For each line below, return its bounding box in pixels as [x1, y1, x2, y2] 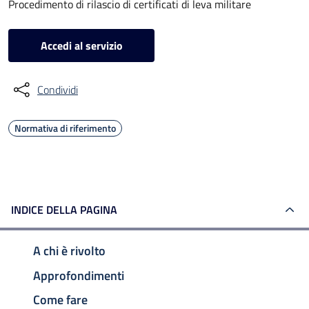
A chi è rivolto [33, 241, 106, 260]
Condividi [37, 81, 78, 98]
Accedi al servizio [40, 37, 123, 54]
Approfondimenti [33, 266, 124, 285]
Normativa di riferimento [14, 121, 116, 135]
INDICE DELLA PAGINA [11, 201, 117, 218]
